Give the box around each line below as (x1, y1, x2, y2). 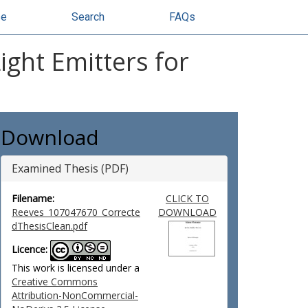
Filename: (12, 192, 54, 205)
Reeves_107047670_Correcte (12, 206, 140, 219)
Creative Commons (12, 275, 98, 288)
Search (71, 10, 104, 23)
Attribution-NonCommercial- (12, 289, 138, 302)
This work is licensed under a (12, 261, 140, 274)
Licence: (12, 243, 47, 256)
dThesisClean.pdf (12, 219, 87, 232)
